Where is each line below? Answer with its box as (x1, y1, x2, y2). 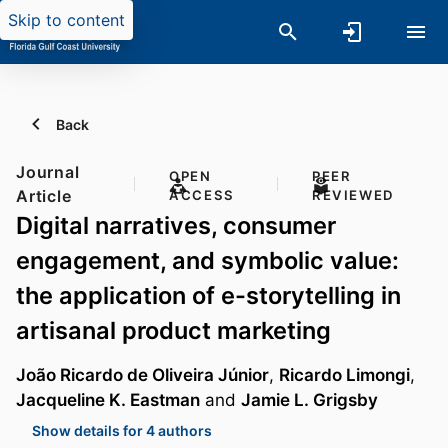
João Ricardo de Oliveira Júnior (16, 364, 269, 386)
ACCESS (169, 187, 235, 203)
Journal (16, 162, 80, 182)
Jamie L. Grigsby (241, 389, 378, 411)
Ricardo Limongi (279, 364, 410, 386)
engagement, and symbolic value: (16, 246, 399, 275)
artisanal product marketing (16, 316, 331, 345)
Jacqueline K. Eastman (16, 389, 200, 411)
